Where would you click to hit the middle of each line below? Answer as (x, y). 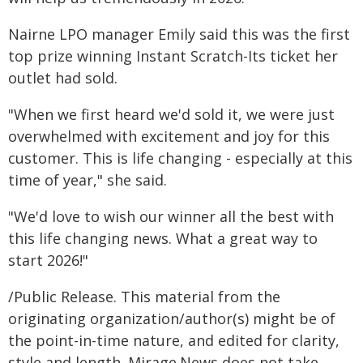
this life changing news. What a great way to (163, 238)
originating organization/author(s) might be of (172, 318)
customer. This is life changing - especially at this (180, 158)
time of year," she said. (88, 180)
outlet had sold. (63, 78)
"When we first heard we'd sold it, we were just (171, 114)
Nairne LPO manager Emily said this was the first (179, 34)
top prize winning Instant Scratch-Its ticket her (173, 56)
